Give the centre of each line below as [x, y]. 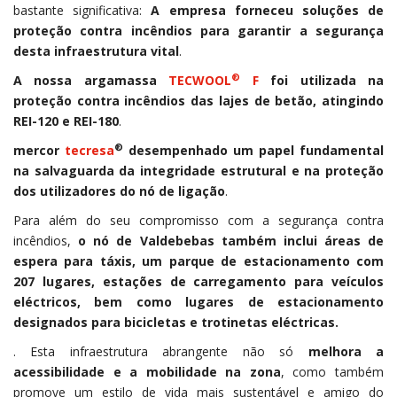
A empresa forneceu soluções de [268, 11]
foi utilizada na [327, 81]
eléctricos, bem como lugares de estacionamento [198, 302]
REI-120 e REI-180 [66, 121]
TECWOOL [200, 81]
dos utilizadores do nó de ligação [119, 191]
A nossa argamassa [85, 81]
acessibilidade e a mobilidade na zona [147, 372]
